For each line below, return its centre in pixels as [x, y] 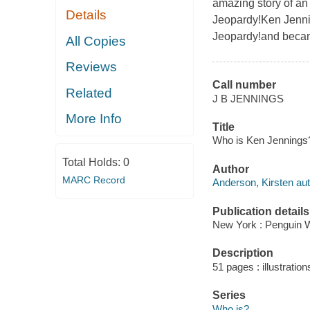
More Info [94, 119]
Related [89, 93]
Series [229, 295]
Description [243, 253]
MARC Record [93, 180]
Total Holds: [92, 162]
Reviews [92, 67]
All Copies [96, 41]
